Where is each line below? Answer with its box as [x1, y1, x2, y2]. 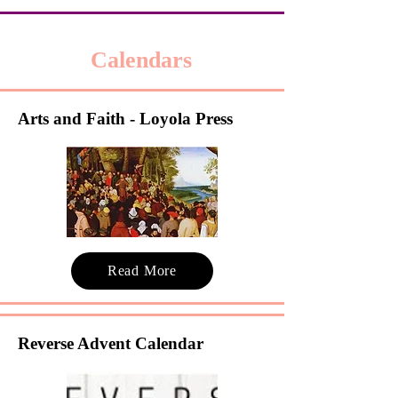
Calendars [91, 47, 192, 73]
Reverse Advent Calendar [18, 334, 203, 353]
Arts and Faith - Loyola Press [18, 109, 233, 128]
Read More [107, 263, 178, 278]
